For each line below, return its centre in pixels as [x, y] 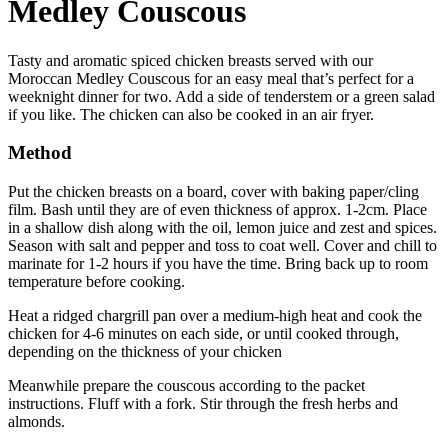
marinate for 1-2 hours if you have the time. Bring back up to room [218, 264]
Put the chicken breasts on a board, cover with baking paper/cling [213, 192]
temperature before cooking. [96, 282]
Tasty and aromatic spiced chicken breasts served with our [190, 60]
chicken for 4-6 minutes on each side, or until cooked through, [203, 334]
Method [40, 153]
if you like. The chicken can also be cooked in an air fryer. [191, 114]
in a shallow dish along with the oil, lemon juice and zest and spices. [222, 228]
